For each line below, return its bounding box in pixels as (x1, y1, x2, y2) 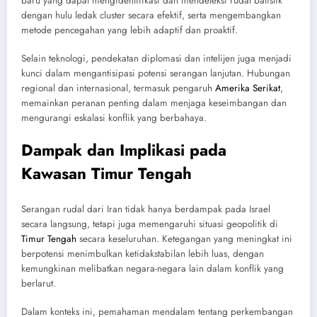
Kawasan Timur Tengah (21, 162, 192, 185)
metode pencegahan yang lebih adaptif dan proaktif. (21, 23, 238, 37)
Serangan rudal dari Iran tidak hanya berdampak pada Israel (21, 202, 270, 216)
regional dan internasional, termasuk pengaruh (21, 81, 215, 96)
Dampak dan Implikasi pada (21, 139, 226, 162)
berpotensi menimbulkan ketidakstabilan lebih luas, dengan (21, 246, 264, 260)
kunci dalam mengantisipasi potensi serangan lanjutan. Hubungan (21, 67, 290, 81)
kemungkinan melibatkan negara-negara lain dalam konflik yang (21, 261, 284, 275)
